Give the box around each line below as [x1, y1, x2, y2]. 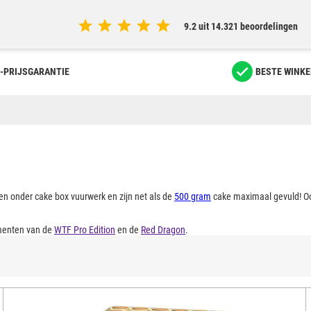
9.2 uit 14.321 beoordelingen [184, 21, 298, 32]
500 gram [174, 191, 211, 202]
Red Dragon [141, 224, 185, 235]
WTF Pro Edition [54, 224, 115, 235]
